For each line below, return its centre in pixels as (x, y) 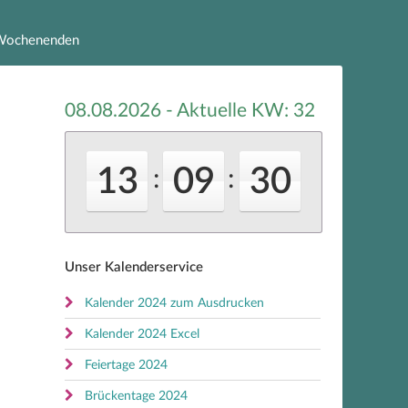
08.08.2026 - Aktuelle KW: (179, 111)
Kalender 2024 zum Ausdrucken (174, 303)
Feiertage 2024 (126, 365)
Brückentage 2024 (136, 396)
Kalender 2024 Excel (142, 334)
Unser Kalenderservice (134, 267)
